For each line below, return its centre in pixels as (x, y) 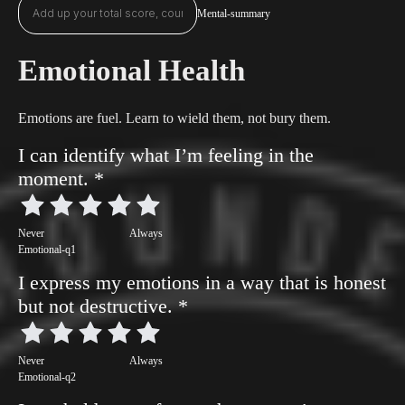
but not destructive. (98, 306)
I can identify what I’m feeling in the (166, 155)
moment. (56, 179)
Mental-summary (234, 14)
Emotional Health (132, 71)
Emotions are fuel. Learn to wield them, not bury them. (174, 118)
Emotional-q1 (47, 250)
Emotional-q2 (47, 377)
